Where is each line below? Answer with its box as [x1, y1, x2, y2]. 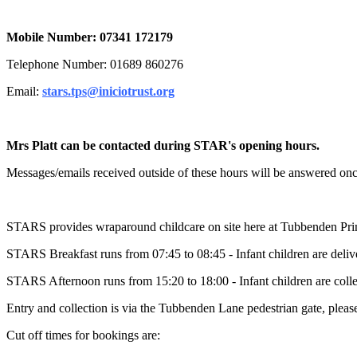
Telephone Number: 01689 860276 [6, 57, 186, 71]
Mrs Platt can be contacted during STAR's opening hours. [6, 138, 323, 152]
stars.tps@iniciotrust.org [42, 84, 175, 98]
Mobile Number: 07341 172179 [6, 29, 179, 44]
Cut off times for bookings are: [6, 328, 160, 342]
